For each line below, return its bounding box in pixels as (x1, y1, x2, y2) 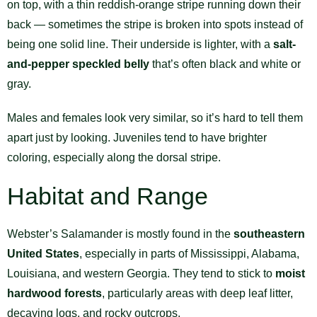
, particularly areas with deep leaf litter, (102, 287, 293, 299)
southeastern (234, 227, 305, 240)
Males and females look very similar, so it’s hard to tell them (7, 111, 303, 124)
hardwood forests (7, 287, 102, 299)
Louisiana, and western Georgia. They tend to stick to (7, 267, 275, 279)
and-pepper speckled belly (7, 57, 149, 70)
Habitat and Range (7, 182, 208, 209)
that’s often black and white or (149, 57, 301, 70)
